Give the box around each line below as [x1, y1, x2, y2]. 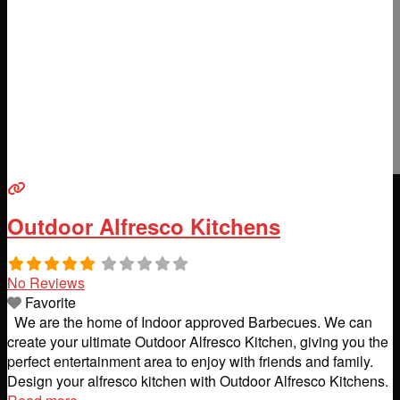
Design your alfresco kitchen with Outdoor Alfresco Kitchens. [7, 370, 388, 391]
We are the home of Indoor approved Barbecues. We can [7, 311, 372, 332]
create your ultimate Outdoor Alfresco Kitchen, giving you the [7, 330, 388, 352]
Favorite [25, 291, 76, 312]
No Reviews [7, 271, 85, 293]
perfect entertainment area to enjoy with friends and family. [7, 350, 373, 371]
